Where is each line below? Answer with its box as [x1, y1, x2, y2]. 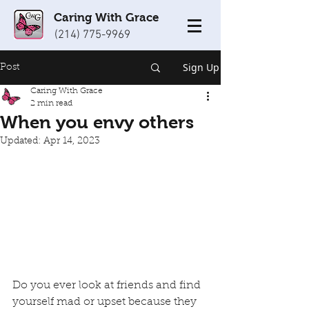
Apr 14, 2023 [43, 137, 100, 146]
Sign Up [183, 61, 219, 74]
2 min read [30, 99, 72, 108]
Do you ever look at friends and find [12, 280, 203, 292]
